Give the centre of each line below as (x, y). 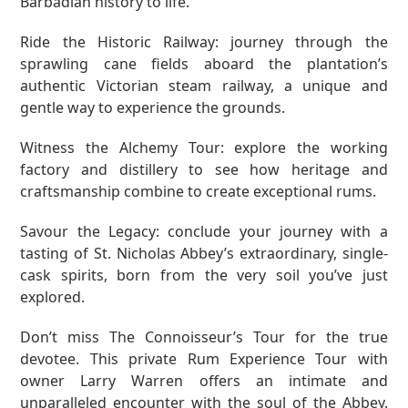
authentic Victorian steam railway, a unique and (204, 85)
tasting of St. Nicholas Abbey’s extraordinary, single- (204, 253)
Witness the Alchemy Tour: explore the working (204, 147)
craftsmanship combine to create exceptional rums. (199, 191)
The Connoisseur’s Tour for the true (249, 337)
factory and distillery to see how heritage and (204, 169)
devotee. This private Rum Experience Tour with (204, 358)
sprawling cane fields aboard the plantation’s (204, 63)
